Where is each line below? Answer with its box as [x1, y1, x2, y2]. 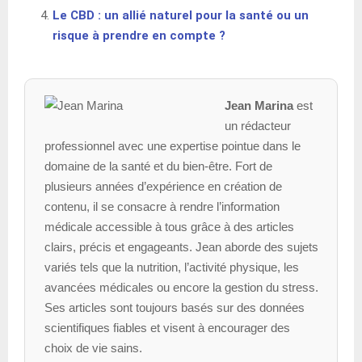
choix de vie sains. [44, 340, 142, 355]
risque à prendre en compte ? [53, 27, 225, 43]
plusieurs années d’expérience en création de [44, 179, 282, 193]
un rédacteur [224, 118, 291, 133]
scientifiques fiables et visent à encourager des [44, 320, 290, 335]
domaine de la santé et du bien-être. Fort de [44, 158, 272, 173]
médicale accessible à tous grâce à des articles [44, 219, 294, 234]
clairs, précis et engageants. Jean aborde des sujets [44, 239, 318, 254]
